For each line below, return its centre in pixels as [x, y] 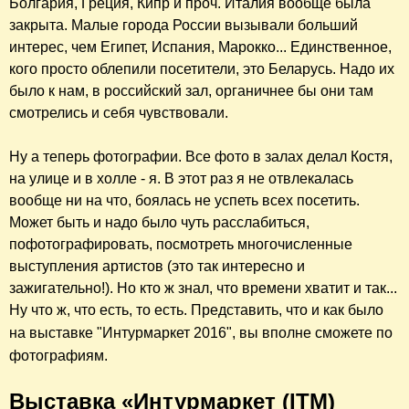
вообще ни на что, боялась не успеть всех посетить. [184, 201]
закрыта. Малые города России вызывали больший [184, 26]
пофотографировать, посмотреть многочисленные [181, 245]
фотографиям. [58, 356]
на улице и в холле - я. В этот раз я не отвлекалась [181, 179]
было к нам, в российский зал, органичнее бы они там [191, 91]
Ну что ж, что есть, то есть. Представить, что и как [177, 310]
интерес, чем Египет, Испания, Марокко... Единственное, [200, 47]
